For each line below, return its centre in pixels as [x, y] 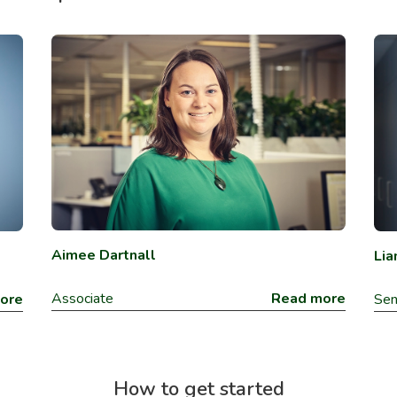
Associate [82, 299]
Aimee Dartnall [104, 256]
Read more [308, 299]
